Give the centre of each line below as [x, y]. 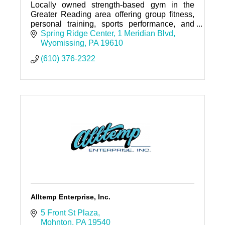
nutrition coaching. [63, 33]
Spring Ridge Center [77, 34]
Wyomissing [62, 43]
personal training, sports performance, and [113, 24]
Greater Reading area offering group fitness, [113, 14]
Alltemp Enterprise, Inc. [70, 197]
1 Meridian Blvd [145, 34]
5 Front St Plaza [69, 213]
